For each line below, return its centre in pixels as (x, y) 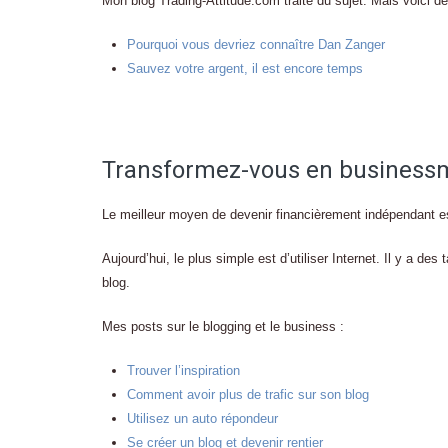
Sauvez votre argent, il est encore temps (245, 68)
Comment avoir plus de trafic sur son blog (248, 394)
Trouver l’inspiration (183, 370)
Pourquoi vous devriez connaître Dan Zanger (256, 44)
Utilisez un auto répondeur (202, 418)
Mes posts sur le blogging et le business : (223, 326)
